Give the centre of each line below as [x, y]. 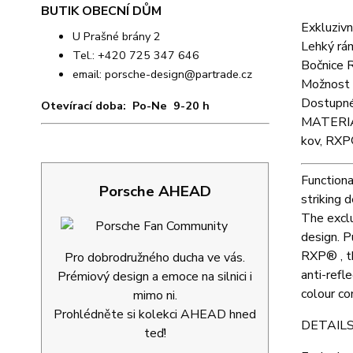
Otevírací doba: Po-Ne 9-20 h [125, 106]
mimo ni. [155, 295]
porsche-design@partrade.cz [178, 74]
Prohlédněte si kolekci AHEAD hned [155, 314]
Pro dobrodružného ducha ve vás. [155, 258]
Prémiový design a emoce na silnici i [155, 277]
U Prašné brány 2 [117, 36]
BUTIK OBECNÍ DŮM [101, 11]
